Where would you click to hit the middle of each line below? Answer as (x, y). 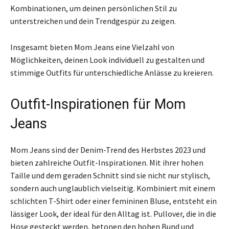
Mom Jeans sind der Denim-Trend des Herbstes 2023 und (108, 150)
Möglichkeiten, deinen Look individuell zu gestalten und (107, 60)
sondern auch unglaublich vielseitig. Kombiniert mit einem (113, 188)
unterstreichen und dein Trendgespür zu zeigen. (93, 21)
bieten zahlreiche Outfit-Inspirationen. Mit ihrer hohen (107, 162)
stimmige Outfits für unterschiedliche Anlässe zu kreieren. (112, 72)
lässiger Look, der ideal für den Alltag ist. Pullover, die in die (113, 213)
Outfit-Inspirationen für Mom (98, 104)
